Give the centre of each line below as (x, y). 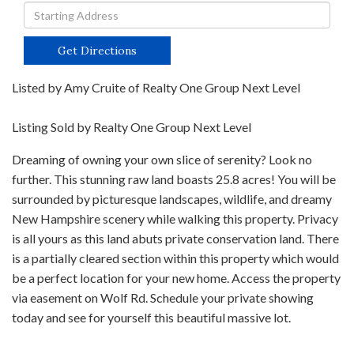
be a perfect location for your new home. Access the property (176, 278)
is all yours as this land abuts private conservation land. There (175, 238)
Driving (44, 11)
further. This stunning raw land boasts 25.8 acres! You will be (174, 179)
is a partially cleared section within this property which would (175, 258)
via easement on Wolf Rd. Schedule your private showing (163, 298)
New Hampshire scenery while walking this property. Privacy (175, 218)
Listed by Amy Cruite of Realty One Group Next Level (156, 87)
